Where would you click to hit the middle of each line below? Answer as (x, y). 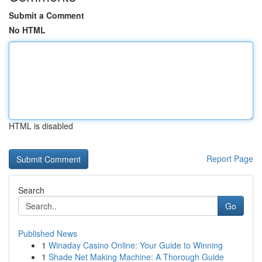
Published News (48, 233)
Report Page (230, 158)
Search (31, 190)
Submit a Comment (46, 15)
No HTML (27, 30)
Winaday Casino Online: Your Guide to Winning (136, 245)
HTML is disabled (41, 126)
